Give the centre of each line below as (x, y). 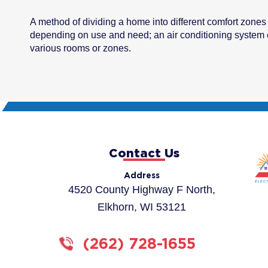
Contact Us (144, 153)
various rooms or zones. (80, 48)
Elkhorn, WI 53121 (141, 207)
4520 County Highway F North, (141, 190)
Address (141, 176)
